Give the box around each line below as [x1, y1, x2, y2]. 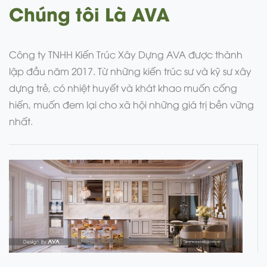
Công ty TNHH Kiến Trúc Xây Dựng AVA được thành [9, 47, 243, 61]
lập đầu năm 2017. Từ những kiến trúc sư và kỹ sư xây [9, 64, 252, 77]
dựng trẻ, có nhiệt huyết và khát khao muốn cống [9, 80, 237, 94]
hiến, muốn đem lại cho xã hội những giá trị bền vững [9, 97, 254, 111]
